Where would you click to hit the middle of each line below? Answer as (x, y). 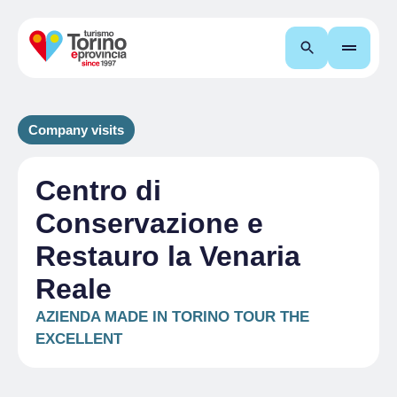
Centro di (98, 191)
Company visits (76, 130)
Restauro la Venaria (168, 256)
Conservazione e (149, 223)
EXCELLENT (79, 339)
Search (342, 47)
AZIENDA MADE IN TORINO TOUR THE (172, 317)
